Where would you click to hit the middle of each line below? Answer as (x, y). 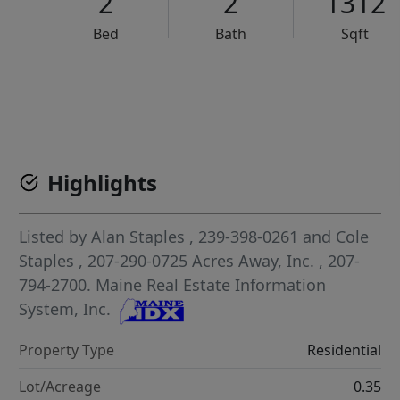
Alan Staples (138, 237)
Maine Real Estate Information (211, 285)
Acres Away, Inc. (256, 261)
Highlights (103, 183)
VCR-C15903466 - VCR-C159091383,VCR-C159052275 (242, 89)
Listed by (55, 237)
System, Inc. (65, 309)
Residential (344, 350)
